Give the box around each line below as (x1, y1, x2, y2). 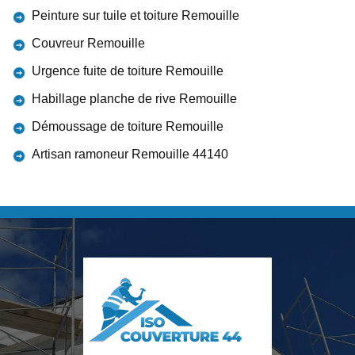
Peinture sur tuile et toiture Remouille (32, 9, 239, 22)
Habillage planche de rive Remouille (32, 92, 237, 105)
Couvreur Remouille (32, 36, 145, 50)
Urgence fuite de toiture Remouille (32, 64, 223, 78)
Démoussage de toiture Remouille (32, 120, 223, 133)
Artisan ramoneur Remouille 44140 (32, 147, 228, 161)
